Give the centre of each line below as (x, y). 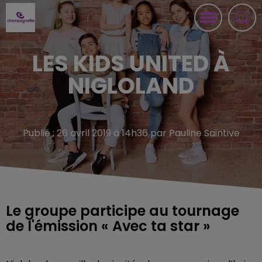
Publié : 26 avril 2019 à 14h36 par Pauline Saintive (131, 133)
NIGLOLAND (131, 86)
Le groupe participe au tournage (123, 211)
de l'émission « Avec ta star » (108, 226)
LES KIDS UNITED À (131, 63)
